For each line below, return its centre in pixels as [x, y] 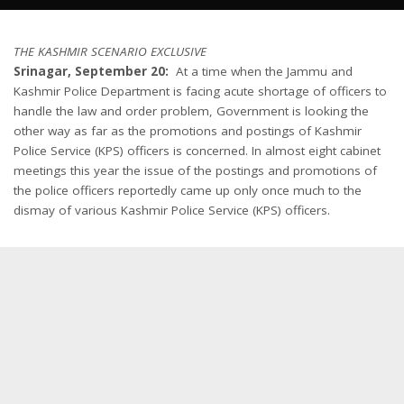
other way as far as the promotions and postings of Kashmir [188, 131]
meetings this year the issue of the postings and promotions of [195, 170]
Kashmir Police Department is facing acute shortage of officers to [200, 91]
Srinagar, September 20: [91, 71]
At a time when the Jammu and [261, 71]
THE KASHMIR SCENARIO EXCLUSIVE [110, 51]
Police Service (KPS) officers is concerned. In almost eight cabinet [197, 151]
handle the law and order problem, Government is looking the [191, 111]
